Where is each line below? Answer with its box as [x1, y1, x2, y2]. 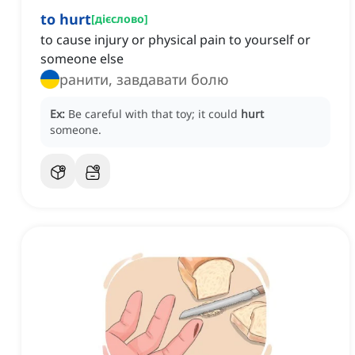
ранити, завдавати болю [59, 70, 228, 90]
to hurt [40, 10, 91, 29]
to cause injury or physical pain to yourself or [40, 31, 311, 49]
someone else [40, 50, 124, 68]
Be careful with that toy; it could [68, 106, 241, 122]
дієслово [95, 11, 144, 27]
